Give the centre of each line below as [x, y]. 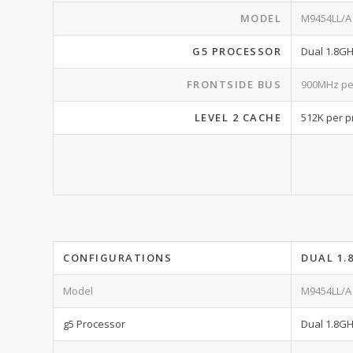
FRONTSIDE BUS [234, 84]
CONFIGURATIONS [117, 258]
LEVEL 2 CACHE [238, 117]
